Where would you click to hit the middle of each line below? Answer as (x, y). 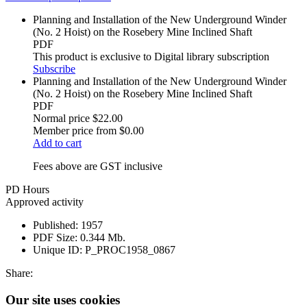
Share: (19, 273)
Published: (56, 225)
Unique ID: (58, 250)
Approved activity (45, 202)
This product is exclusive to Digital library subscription (151, 57)
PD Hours (27, 190)
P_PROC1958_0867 (130, 250)
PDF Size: (55, 238)
